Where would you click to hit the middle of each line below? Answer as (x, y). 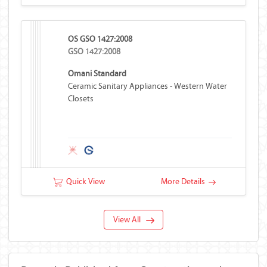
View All (129, 220)
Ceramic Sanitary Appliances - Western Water (148, 86)
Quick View (84, 181)
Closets (81, 99)
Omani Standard (97, 74)
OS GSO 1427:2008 (100, 39)
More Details (184, 181)
